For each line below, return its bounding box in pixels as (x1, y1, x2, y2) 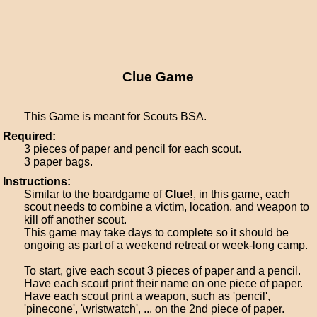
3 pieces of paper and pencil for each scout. (24, 143, 242, 155)
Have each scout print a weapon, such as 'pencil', (24, 290, 271, 302)
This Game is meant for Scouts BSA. (24, 110, 207, 122)
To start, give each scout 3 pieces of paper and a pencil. (24, 265, 301, 277)
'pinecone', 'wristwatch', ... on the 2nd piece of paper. (24, 303, 285, 315)
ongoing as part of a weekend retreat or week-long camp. (24, 239, 309, 251)
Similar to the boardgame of (24, 188, 166, 200)
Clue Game (122, 69, 195, 84)
